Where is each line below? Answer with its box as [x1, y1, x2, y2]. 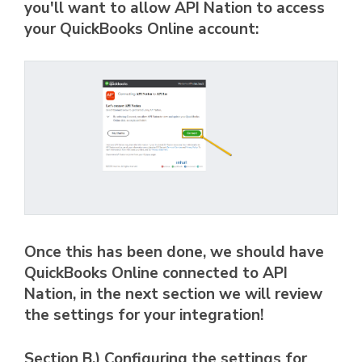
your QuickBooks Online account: [24, 19, 259, 40]
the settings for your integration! [24, 304, 263, 326]
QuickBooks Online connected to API [24, 262, 288, 284]
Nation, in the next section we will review [24, 283, 322, 305]
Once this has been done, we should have [24, 241, 324, 263]
